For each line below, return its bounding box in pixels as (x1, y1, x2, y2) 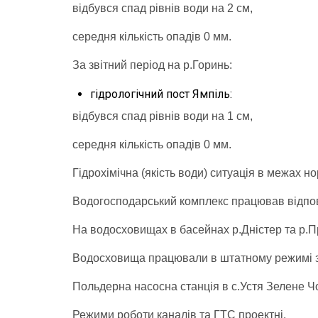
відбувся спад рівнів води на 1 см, (72, 109, 253, 122)
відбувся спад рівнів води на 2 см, (72, 1, 253, 14)
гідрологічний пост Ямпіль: (90, 87, 232, 101)
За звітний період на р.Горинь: (72, 58, 232, 71)
